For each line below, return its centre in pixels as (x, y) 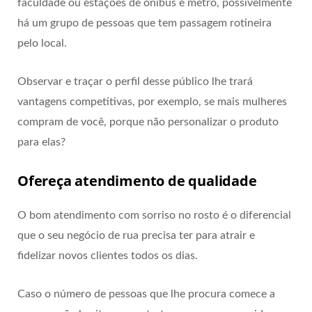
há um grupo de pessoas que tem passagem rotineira (145, 23)
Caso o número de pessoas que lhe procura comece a (146, 294)
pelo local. (42, 43)
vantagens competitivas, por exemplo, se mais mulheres (152, 101)
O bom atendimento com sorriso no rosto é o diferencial (154, 215)
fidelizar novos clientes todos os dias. (109, 255)
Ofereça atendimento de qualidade (137, 180)
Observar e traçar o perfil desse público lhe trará (135, 81)
